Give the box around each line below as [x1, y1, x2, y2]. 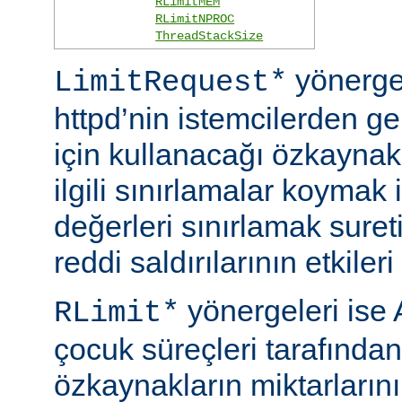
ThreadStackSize [155, 29, 264, 44]
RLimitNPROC [155, 12, 235, 27]
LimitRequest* [54, 66, 287, 100]
